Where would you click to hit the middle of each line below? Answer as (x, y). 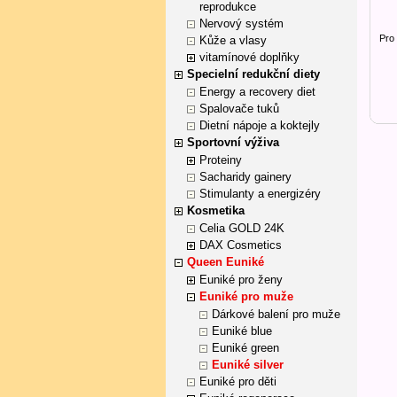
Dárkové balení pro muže (276, 314)
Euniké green (245, 348)
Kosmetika (216, 210)
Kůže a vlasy (233, 40)
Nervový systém (241, 23)
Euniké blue (242, 331)
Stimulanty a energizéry (260, 194)
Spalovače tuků (239, 109)
